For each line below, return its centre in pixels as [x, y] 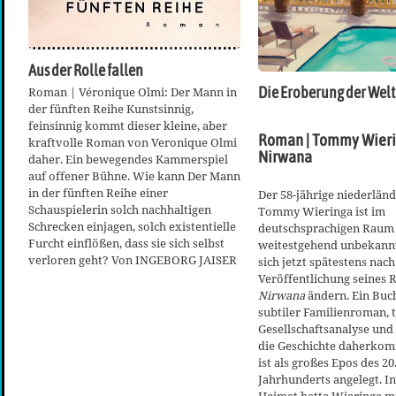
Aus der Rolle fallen [86, 70]
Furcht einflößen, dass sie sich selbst [126, 244]
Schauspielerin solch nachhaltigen [120, 210]
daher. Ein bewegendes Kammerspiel [128, 160]
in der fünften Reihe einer [98, 193]
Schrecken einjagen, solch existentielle [132, 227]
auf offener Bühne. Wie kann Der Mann [134, 176]
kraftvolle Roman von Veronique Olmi [133, 143]
